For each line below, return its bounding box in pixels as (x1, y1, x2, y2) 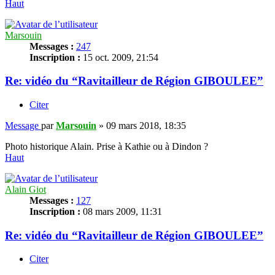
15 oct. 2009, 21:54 (80, 52, 158, 63)
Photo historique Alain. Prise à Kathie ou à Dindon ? (5, 141, 208, 152)
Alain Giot (5, 184, 46, 195)
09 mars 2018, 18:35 (106, 120, 186, 131)
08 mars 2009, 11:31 (80, 206, 162, 217)
